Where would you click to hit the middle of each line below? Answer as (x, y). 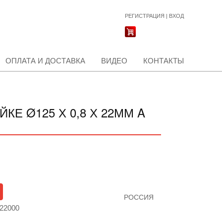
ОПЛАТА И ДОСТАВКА (45, 61)
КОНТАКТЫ (164, 61)
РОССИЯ (139, 197)
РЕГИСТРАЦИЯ (145, 16)
